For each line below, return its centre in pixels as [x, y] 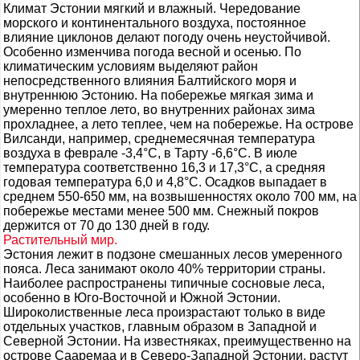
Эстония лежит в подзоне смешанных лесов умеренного [173, 254]
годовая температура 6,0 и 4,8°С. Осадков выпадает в [165, 182]
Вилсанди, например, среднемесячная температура [159, 139]
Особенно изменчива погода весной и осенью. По [152, 52]
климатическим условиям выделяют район [131, 66]
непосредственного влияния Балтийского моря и [150, 81]
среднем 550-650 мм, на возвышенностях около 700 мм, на [180, 196]
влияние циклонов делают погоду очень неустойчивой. [167, 37]
